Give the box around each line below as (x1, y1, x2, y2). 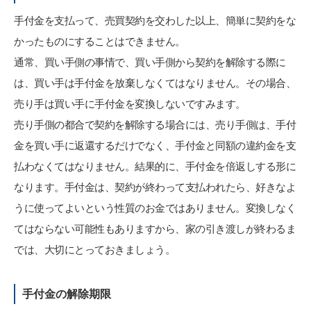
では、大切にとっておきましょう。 (14, 242, 175, 257)
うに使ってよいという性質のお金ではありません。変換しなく (14, 200, 296, 215)
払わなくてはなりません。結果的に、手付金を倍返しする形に (14, 158, 296, 174)
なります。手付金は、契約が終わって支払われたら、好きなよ (14, 179, 296, 194)
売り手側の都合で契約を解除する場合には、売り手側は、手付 (14, 117, 296, 132)
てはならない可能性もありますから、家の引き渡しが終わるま (14, 221, 296, 236)
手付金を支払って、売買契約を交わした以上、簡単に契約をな (14, 12, 296, 28)
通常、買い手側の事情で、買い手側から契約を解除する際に (14, 54, 286, 69)
